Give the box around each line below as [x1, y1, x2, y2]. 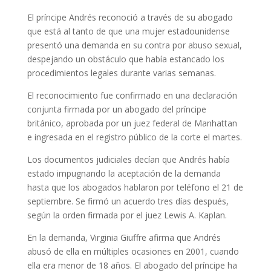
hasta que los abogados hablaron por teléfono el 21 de [27, 181, 243, 193]
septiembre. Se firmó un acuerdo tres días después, [27, 195, 229, 207]
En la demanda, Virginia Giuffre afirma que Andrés [27, 232, 221, 243]
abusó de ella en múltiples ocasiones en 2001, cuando [27, 246, 239, 257]
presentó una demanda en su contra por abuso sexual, [27, 39, 242, 51]
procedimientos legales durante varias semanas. [27, 67, 216, 79]
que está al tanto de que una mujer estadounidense [27, 25, 230, 37]
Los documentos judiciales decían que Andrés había [27, 154, 230, 165]
